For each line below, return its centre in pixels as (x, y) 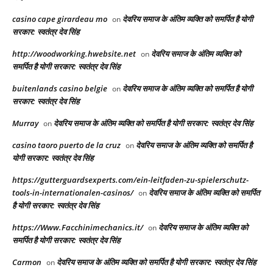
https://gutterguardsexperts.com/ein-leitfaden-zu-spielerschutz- (130, 180)
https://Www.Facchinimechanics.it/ (78, 228)
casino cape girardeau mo (60, 19)
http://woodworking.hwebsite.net (74, 54)
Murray (25, 123)
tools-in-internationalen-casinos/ (73, 193)
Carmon (27, 262)
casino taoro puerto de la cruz (66, 145)
